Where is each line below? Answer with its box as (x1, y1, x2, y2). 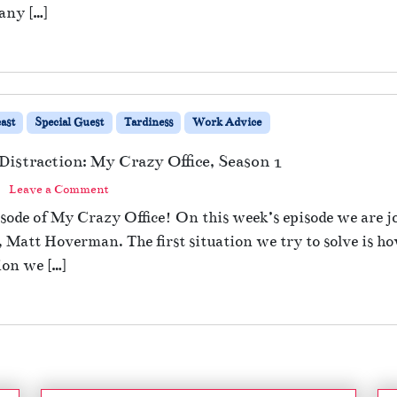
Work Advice (192, 114, 262, 129)
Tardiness (123, 114, 173, 129)
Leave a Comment (9, 181, 109, 197)
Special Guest (35, 114, 105, 129)
